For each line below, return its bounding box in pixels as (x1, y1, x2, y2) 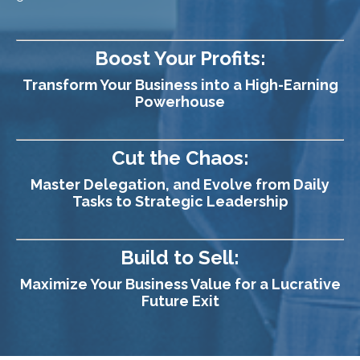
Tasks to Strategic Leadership (72, 192, 288, 210)
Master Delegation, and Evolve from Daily (31, 175, 329, 193)
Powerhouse (135, 92, 225, 110)
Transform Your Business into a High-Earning (22, 76, 338, 93)
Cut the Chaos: (111, 145, 249, 170)
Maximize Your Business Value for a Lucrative (19, 275, 341, 292)
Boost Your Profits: (94, 46, 266, 70)
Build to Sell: (121, 245, 239, 269)
